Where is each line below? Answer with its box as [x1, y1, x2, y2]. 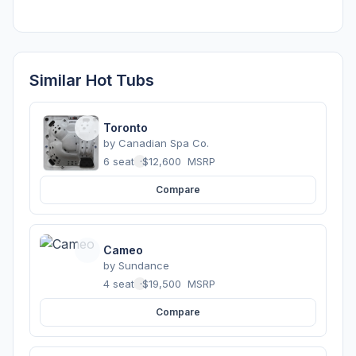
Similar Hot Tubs [29, 71, 154, 90]
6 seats [103, 154, 140, 168]
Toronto [103, 120, 148, 134]
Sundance [118, 258, 169, 272]
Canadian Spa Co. [118, 136, 209, 149]
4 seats [103, 277, 140, 290]
